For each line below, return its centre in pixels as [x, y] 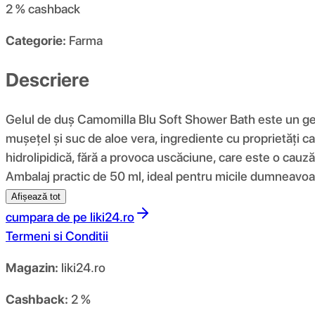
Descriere [47, 79]
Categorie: [36, 41]
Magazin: [32, 267]
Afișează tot [36, 196]
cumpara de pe [46, 217]
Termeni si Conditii [57, 236]
